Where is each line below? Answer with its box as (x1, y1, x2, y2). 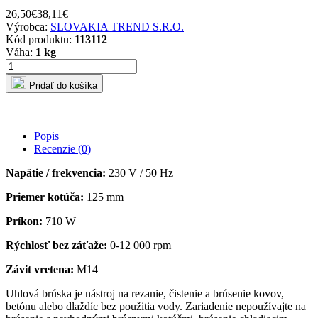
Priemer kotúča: (6, 191, 84, 204)
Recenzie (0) (34, 143, 91, 155)
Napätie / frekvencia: (6, 167, 106, 180)
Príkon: (6, 215, 43, 228)
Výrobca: (6, 21, 50, 33)
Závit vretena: (6, 263, 74, 276)
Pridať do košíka (26, 80, 97, 92)
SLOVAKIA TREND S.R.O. (50, 21, 184, 33)
